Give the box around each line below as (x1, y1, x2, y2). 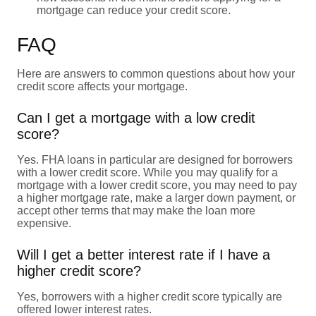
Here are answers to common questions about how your (17, 67, 295, 80)
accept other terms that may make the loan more (17, 204, 255, 217)
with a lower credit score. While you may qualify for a (17, 166, 278, 178)
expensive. (17, 217, 74, 229)
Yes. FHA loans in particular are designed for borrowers (17, 153, 293, 166)
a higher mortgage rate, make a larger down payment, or (17, 191, 296, 204)
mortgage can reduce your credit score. (37, 4, 231, 16)
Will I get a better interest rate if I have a (17, 246, 270, 262)
